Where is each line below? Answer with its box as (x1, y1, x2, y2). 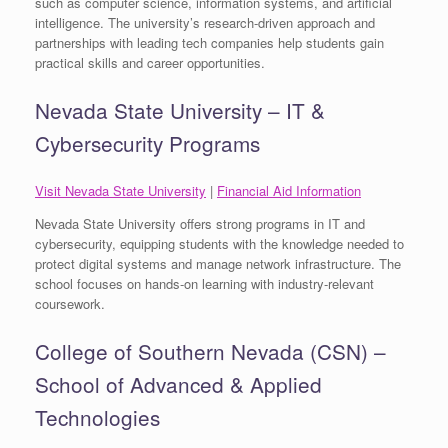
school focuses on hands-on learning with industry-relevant (35, 274, 374, 294)
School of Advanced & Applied (35, 368, 322, 399)
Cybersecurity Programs (35, 128, 260, 159)
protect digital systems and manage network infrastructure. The (35, 254, 401, 274)
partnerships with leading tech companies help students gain (35, 33, 384, 53)
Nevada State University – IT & (35, 95, 325, 126)
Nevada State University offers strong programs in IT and (35, 214, 365, 234)
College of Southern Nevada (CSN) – (35, 335, 386, 366)
